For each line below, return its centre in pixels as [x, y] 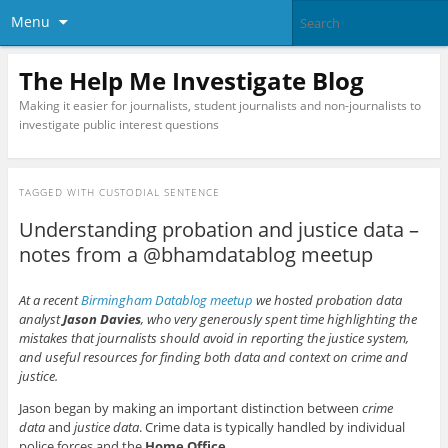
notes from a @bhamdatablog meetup [195, 255]
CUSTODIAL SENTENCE [159, 192]
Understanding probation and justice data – [218, 230]
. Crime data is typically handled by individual [271, 427]
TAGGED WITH [58, 192]
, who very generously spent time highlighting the [278, 319]
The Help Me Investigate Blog [191, 80]
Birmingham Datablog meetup [166, 300]
